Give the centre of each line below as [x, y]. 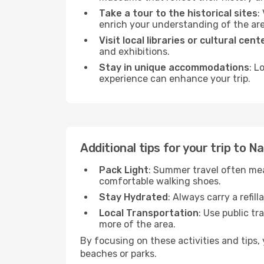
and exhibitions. [134, 52]
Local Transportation [149, 213]
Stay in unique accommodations [174, 67]
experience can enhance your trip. [175, 79]
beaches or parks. [118, 254]
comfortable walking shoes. [160, 181]
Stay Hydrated [133, 197]
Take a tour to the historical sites [178, 13]
